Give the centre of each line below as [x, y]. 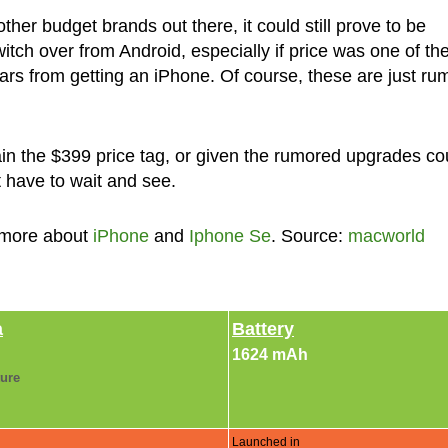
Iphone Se [229, 235]
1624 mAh [270, 354]
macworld [386, 235]
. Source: [309, 235]
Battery [263, 328]
